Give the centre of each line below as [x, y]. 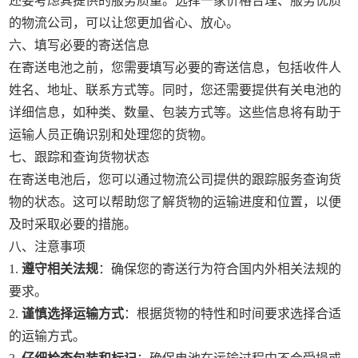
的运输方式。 [48, 336]
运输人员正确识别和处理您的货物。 [111, 135]
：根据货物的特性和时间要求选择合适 [233, 314]
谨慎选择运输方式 [73, 314]
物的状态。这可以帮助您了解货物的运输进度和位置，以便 [175, 202]
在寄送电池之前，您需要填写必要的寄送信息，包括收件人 [175, 68]
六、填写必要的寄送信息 [80, 45]
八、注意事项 [48, 247]
